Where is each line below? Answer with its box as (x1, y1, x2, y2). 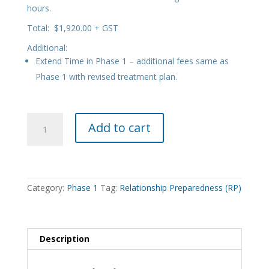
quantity (26, 169, 58, 181)
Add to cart (88, 119, 151, 136)
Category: (26, 182, 67, 194)
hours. (26, 2, 51, 14)
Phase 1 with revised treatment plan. (35, 71, 177, 83)
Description (39, 233, 89, 245)
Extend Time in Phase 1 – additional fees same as (35, 55, 229, 67)
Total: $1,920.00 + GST (26, 22, 118, 34)
